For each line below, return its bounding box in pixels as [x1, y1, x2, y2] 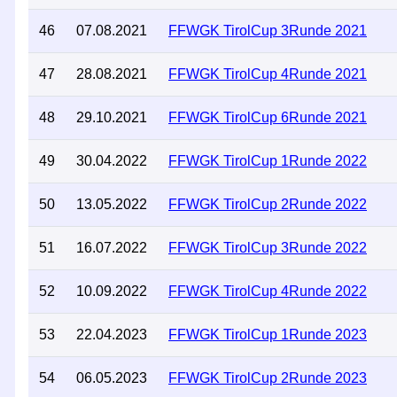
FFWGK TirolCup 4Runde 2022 [168, 284, 367, 299]
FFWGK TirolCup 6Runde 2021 [168, 110, 367, 125]
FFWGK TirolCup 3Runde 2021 [168, 23, 367, 38]
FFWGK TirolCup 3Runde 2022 [168, 240, 367, 255]
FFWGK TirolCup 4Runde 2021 [168, 66, 367, 82]
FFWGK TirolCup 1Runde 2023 [168, 327, 367, 342]
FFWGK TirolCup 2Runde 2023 [168, 370, 367, 385]
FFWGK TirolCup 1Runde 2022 [168, 153, 367, 168]
